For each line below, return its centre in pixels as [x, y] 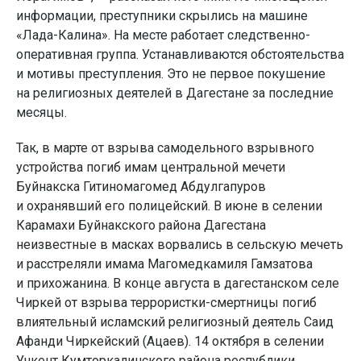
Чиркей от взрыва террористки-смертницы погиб [166, 303]
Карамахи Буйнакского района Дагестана [141, 225]
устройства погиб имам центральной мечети [151, 167]
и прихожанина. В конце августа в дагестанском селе [178, 283]
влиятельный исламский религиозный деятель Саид [175, 322]
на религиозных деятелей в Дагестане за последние [175, 93]
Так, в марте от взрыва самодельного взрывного [165, 148]
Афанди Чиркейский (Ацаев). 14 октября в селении [170, 341]
